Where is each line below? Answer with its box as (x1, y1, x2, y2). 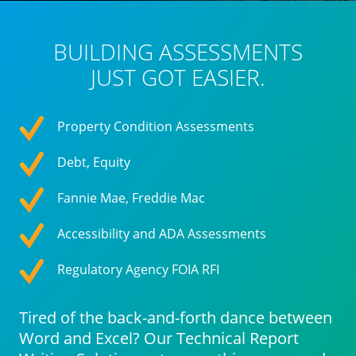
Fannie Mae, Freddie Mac (57, 189, 205, 207)
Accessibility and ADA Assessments (57, 225, 266, 242)
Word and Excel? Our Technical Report (19, 327, 299, 349)
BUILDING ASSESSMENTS (53, 37, 303, 67)
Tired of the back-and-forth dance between (19, 307, 332, 328)
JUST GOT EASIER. (91, 62, 265, 92)
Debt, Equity (57, 153, 130, 171)
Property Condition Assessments (57, 118, 254, 135)
